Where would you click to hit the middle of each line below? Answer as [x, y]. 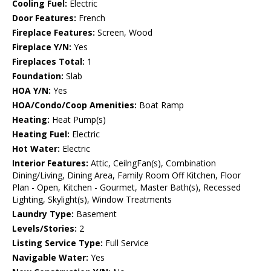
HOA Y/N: [31, 91]
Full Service [126, 243]
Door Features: [44, 18]
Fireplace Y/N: [42, 47]
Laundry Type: [43, 214]
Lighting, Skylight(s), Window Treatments [92, 200]
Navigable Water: [50, 258]
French [91, 18]
